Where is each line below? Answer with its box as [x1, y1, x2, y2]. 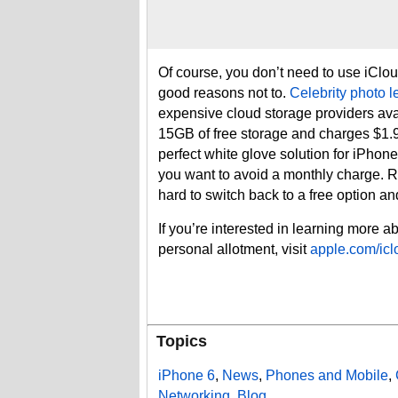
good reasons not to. [158, 85, 290, 100]
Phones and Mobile [266, 368, 388, 383]
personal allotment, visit [158, 242, 310, 257]
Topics [156, 332, 207, 350]
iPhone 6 [158, 368, 215, 383]
